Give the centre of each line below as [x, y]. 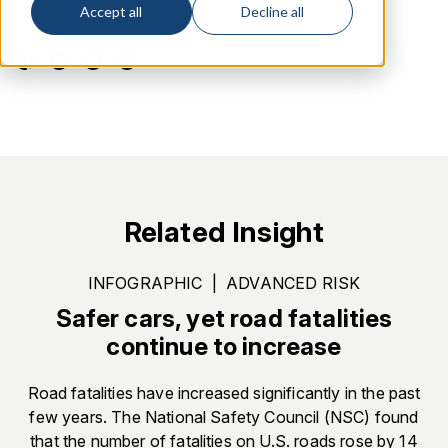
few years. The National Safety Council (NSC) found [224, 417]
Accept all [111, 12]
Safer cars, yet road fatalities [224, 319]
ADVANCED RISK [291, 283]
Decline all [273, 12]
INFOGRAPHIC [147, 283]
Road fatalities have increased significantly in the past [224, 393]
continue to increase [224, 347]
